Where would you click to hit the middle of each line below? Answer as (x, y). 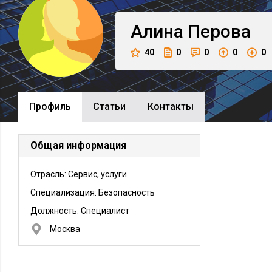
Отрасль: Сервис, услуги (79, 174)
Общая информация (78, 145)
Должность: (56, 211)
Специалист (105, 211)
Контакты (171, 107)
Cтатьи (109, 107)
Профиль (50, 107)
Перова (219, 31)
